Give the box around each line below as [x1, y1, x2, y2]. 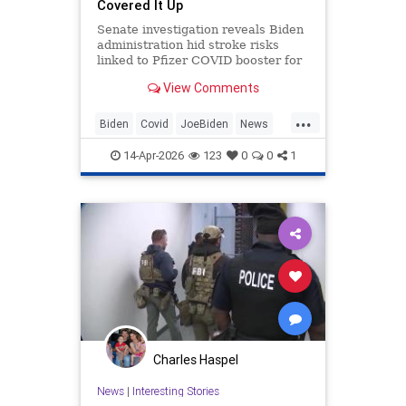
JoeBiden [180, 117, 228, 131]
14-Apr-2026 [120, 148, 184, 164]
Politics [100, 146, 137, 160]
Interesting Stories [131, 383, 219, 398]
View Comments [159, 79, 259, 96]
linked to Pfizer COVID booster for [96, 53, 302, 68]
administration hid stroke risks [96, 38, 279, 53]
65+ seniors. [96, 69, 172, 83]
